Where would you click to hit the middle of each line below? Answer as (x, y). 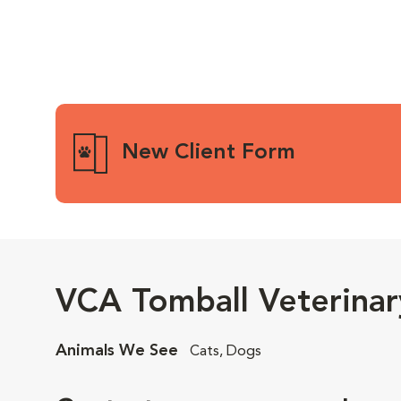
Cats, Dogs (226, 351)
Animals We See (119, 350)
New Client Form (208, 154)
